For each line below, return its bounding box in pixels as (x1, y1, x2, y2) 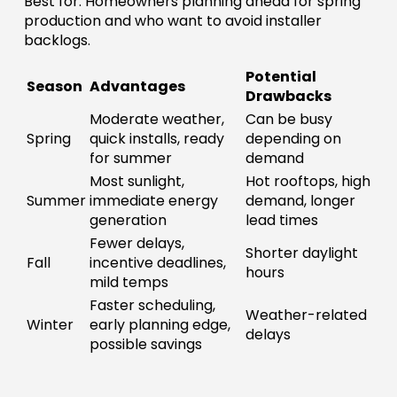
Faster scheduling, (89, 295, 215, 316)
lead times (245, 210, 318, 231)
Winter (26, 315, 74, 336)
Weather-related (245, 305, 367, 326)
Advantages (89, 76, 185, 97)
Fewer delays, (89, 233, 184, 254)
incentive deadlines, (89, 253, 226, 274)
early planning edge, (89, 315, 230, 336)
